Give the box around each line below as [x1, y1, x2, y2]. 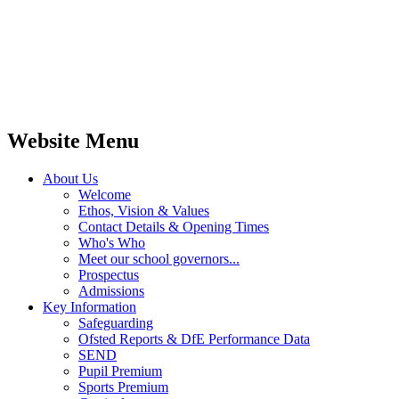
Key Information [43, 298, 136, 314]
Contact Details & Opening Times [78, 218, 269, 234]
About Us [43, 170, 98, 186]
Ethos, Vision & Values [78, 202, 209, 218]
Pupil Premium [78, 362, 162, 379]
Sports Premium [78, 379, 168, 395]
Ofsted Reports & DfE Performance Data [78, 330, 310, 346]
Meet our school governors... [78, 250, 240, 266]
